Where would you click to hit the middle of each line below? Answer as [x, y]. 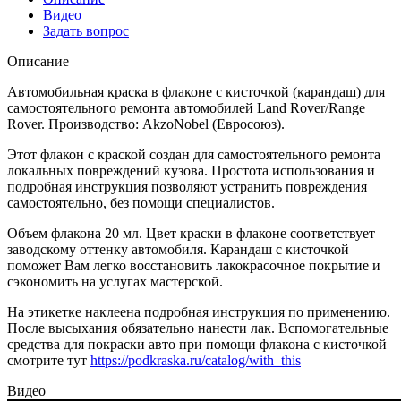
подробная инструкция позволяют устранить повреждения [187, 186]
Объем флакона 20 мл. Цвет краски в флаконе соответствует [191, 233]
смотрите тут [49, 360]
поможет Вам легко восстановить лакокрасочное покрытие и [194, 265]
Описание [38, 61]
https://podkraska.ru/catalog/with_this [196, 360]
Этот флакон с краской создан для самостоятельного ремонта [194, 154]
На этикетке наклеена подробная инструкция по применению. [199, 311]
